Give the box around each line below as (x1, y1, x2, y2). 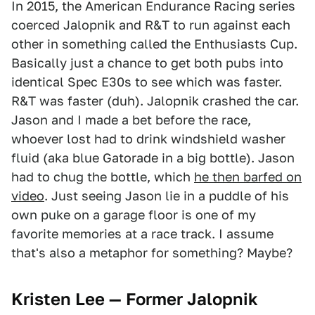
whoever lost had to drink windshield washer (11, 131, 285, 147)
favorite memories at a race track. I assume (11, 226, 274, 242)
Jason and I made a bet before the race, (11, 112, 251, 128)
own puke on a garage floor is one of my (11, 207, 256, 223)
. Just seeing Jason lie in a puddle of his (44, 188, 289, 204)
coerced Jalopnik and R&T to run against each (11, 18, 290, 33)
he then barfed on (194, 169, 302, 185)
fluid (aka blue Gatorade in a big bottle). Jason (11, 150, 295, 166)
